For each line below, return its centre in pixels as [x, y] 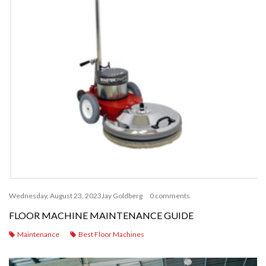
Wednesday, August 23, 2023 [55, 196]
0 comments [170, 196]
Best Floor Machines [111, 234]
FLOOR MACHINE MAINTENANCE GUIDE [101, 215]
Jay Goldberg [122, 196]
